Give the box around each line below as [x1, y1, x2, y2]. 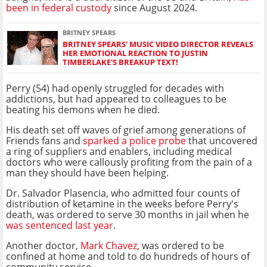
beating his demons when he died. [6, 103, 160, 116]
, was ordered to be [137, 238, 224, 252]
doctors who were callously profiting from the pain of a [6, 155, 252, 169]
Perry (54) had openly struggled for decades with [6, 81, 224, 95]
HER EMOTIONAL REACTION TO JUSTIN [63, 47, 208, 58]
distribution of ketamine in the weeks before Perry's [6, 197, 238, 210]
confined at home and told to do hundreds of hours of [6, 249, 250, 263]
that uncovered [186, 133, 257, 147]
